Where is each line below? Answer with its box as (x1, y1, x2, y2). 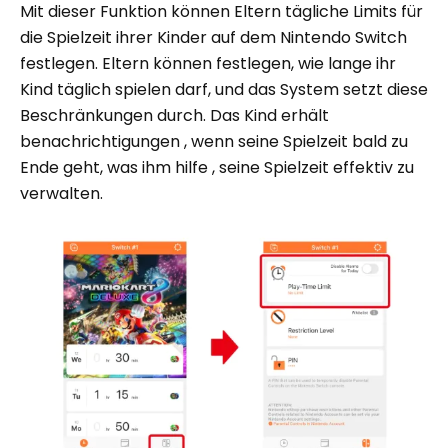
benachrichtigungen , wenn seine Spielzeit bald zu (20, 130, 408, 154)
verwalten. (20, 182, 103, 206)
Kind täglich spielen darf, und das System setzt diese (20, 78, 428, 102)
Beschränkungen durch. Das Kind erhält (20, 104, 329, 128)
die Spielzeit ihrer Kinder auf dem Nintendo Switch (20, 26, 407, 50)
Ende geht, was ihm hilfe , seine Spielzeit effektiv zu (20, 156, 414, 180)
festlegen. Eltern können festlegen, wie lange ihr (20, 52, 396, 76)
